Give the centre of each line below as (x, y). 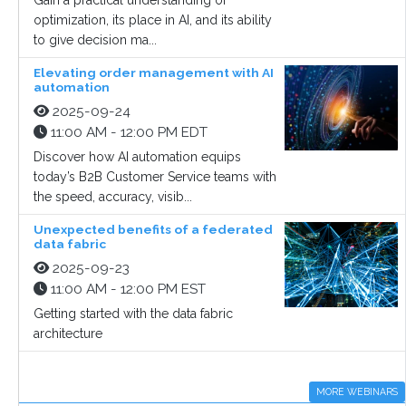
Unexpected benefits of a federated (153, 230)
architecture (68, 334)
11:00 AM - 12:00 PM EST (126, 290)
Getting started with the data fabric (133, 314)
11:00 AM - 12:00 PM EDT (127, 133)
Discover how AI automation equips (137, 157)
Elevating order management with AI (154, 73)
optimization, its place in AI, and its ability (153, 20)
